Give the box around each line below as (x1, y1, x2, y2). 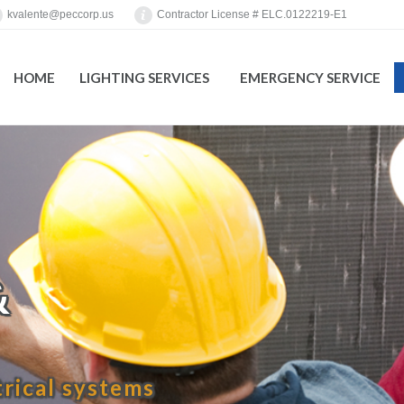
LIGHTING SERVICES (79, 69, 210, 86)
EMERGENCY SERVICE (239, 69, 381, 86)
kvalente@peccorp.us (7, 8, 114, 21)
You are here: (202, 224, 280, 238)
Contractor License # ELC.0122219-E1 (157, 8, 347, 21)
